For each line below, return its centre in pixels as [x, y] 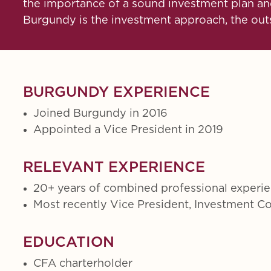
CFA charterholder [83, 263]
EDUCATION [69, 242]
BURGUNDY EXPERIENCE [116, 92]
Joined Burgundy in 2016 [100, 113]
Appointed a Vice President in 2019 [128, 130]
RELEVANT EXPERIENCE [114, 167]
